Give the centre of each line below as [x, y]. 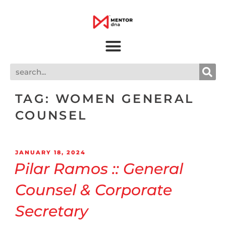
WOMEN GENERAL [125, 99]
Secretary [52, 211]
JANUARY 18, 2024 [50, 153]
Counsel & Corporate [94, 190]
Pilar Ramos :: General [99, 168]
